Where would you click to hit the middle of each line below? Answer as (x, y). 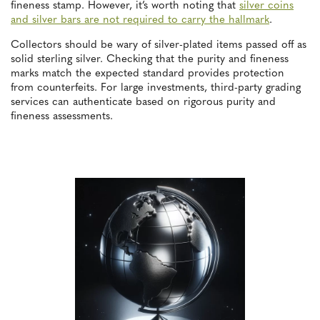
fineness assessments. (62, 117)
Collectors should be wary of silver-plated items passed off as (159, 45)
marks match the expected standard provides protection (147, 74)
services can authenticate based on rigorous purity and (143, 102)
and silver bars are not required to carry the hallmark (140, 20)
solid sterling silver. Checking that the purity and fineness (150, 60)
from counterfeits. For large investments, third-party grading (156, 88)
